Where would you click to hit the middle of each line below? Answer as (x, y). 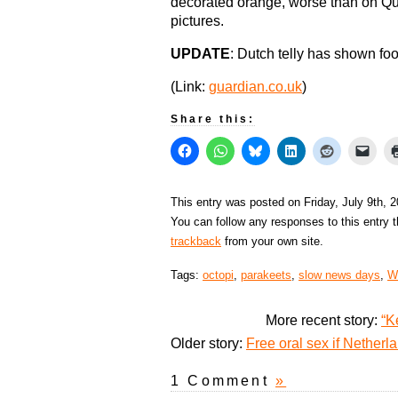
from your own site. (272, 242)
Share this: (213, 119)
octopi (218, 275)
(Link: (190, 87)
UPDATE (200, 54)
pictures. (197, 21)
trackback (196, 242)
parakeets (266, 275)
